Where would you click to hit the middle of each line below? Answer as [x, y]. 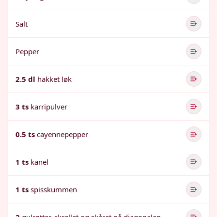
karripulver [49, 107]
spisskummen [54, 189]
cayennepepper [62, 134]
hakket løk [54, 79]
